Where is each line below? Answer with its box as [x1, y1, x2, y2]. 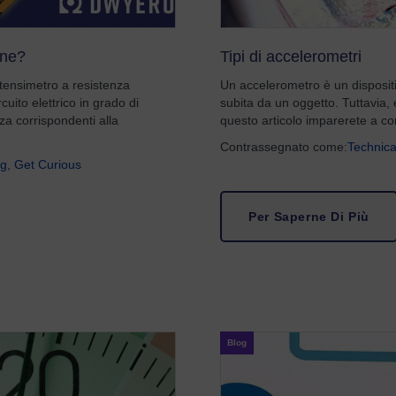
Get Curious [14, 157, 82, 171]
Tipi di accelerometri [220, 48, 362, 65]
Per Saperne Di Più [248, 209, 370, 224]
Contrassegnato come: [220, 140, 348, 154]
